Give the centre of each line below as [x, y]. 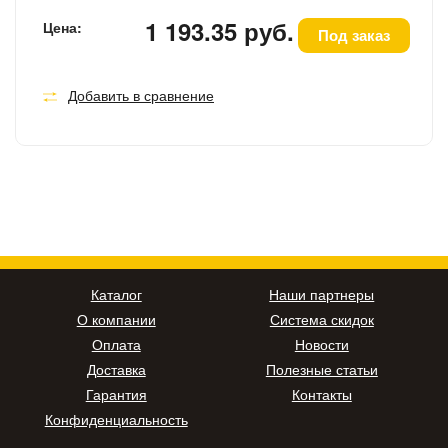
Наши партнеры [322, 294]
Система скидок [321, 319]
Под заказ [354, 35]
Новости [321, 344]
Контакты [321, 394]
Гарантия [116, 394]
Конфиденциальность [116, 419]
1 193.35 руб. [220, 31]
